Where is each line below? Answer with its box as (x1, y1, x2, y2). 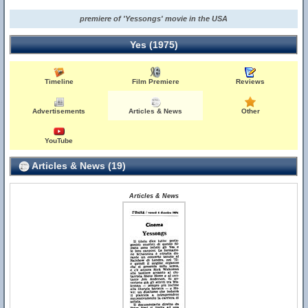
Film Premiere (131, 78, 179, 85)
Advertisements (32, 107, 86, 115)
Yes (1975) (129, 39, 178, 50)
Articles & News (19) (30, 160, 126, 171)
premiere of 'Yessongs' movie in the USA (80, 14, 228, 23)
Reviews (236, 78, 265, 85)
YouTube (45, 137, 74, 144)
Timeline (44, 78, 74, 85)
